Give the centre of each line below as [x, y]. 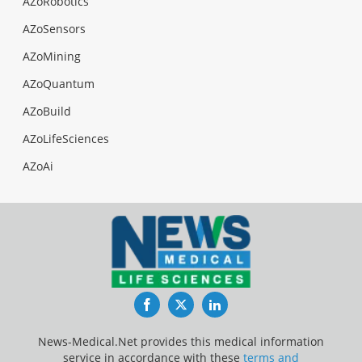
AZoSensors [54, 28]
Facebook [181, 304]
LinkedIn [246, 304]
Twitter [208, 304]
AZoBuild [47, 111]
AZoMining [52, 56]
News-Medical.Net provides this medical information [181, 341]
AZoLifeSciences [66, 138]
